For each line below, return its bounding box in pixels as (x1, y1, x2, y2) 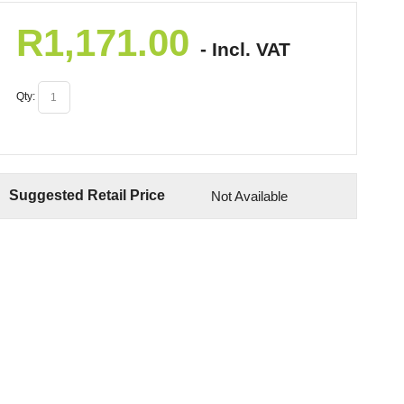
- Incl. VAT (199, 39, 290, 60)
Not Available (210, 188, 288, 204)
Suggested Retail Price (9, 188, 166, 203)
